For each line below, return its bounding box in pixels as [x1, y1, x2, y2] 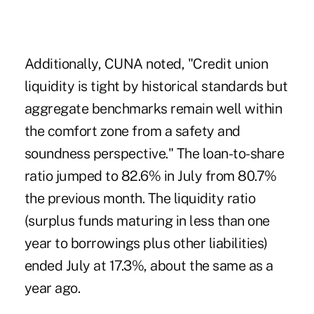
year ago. [24, 279, 81, 296]
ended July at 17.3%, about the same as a [24, 257, 273, 274]
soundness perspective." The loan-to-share [24, 144, 285, 162]
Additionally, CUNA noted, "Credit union [24, 55, 268, 72]
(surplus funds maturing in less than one [24, 212, 270, 229]
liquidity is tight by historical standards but [24, 77, 288, 95]
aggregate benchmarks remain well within [24, 100, 282, 117]
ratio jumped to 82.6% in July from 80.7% [24, 167, 277, 184]
